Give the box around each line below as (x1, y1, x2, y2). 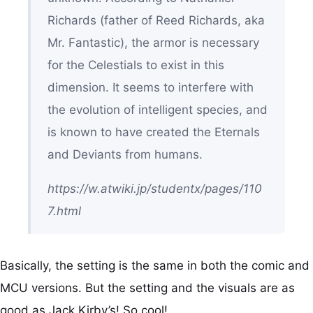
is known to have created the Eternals (47, 124, 260, 139)
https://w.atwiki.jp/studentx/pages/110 (47, 181, 262, 196)
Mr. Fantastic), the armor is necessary (47, 35, 259, 50)
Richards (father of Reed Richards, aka (47, 13, 265, 27)
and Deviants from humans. (47, 147, 203, 161)
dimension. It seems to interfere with (47, 80, 254, 94)
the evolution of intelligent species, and (47, 102, 268, 117)
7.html (47, 203, 81, 218)
